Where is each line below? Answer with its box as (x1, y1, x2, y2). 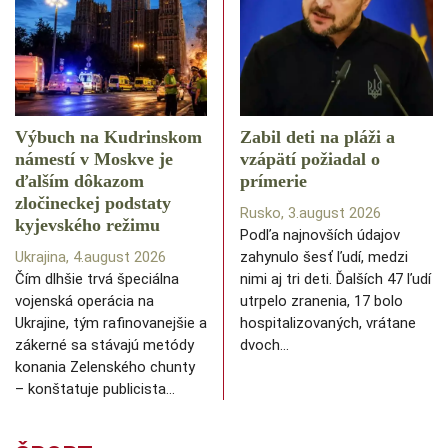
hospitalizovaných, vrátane (240, 314, 416, 333)
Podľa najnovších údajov (240, 226, 400, 245)
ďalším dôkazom (15, 171, 144, 192)
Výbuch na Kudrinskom (15, 127, 202, 148)
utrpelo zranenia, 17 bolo (240, 292, 403, 311)
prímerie (240, 171, 307, 192)
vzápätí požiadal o (240, 149, 380, 170)
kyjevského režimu (15, 215, 160, 236)
